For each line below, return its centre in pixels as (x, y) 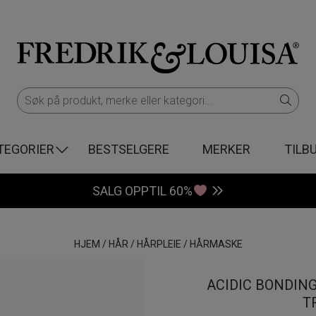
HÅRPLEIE (159, 244)
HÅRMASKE (216, 244)
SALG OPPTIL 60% (143, 191)
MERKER (227, 149)
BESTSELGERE (128, 149)
